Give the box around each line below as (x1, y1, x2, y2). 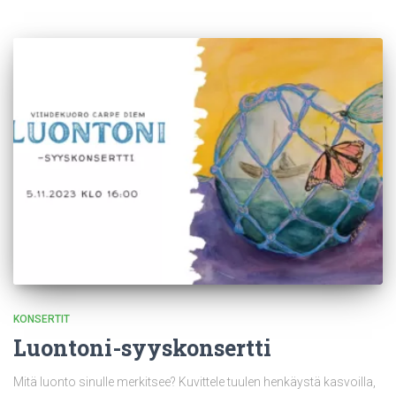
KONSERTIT (13, 312, 70, 325)
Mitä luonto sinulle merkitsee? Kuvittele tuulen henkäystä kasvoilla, (13, 374, 376, 389)
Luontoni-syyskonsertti (13, 332, 271, 362)
